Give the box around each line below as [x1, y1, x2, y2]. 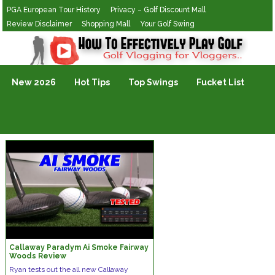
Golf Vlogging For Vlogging [2, 34, 116, 44]
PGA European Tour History [7, 6, 101, 14]
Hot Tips [74, 77, 110, 87]
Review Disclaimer [7, 20, 72, 28]
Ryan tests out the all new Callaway [9, 265, 128, 274]
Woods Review [9, 252, 66, 260]
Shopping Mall [82, 20, 131, 28]
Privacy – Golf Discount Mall [110, 6, 206, 14]
